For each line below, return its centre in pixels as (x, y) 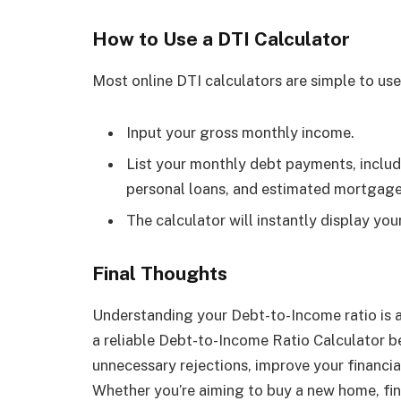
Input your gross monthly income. (240, 132)
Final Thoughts (160, 274)
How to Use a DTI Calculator (221, 38)
